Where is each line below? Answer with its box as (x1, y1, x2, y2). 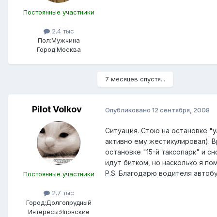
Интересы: (28, 207, 60, 216)
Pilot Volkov (31, 104, 82, 115)
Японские (60, 207, 90, 216)
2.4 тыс (49, 27, 74, 35)
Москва (56, 46, 81, 54)
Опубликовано (105, 106, 152, 114)
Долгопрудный (46, 198, 92, 206)
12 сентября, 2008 (152, 106, 210, 114)
